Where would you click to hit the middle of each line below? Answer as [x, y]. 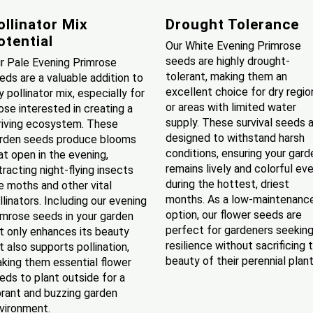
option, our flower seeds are [233, 214]
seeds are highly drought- [227, 61]
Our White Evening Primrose [233, 45]
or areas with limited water [231, 107]
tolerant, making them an [226, 76]
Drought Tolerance [232, 24]
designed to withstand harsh [235, 138]
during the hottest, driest [227, 184]
